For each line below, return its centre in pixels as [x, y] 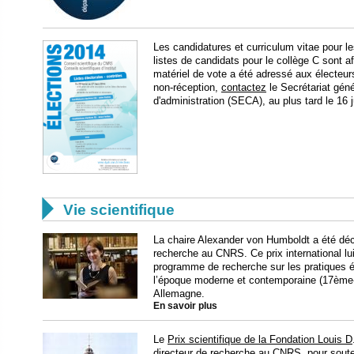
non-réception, [187, 87]
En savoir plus [185, 305]
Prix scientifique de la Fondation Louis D [260, 339]
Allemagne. [179, 293]
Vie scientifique [119, 209]
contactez [244, 87]
